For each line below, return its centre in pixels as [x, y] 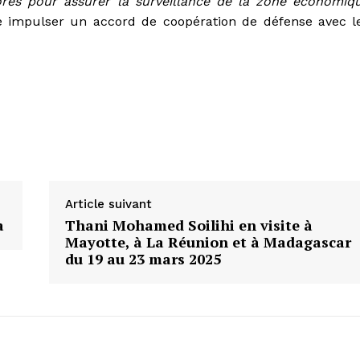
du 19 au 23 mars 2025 [143, 259]
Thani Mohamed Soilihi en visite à [188, 225]
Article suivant [108, 205]
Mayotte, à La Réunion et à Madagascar [208, 242]
